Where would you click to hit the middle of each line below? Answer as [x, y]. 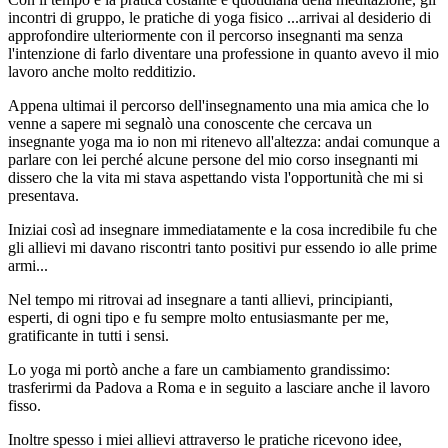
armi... [28, 265]
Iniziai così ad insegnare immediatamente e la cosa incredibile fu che [222, 229]
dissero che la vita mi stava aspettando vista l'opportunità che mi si [215, 177]
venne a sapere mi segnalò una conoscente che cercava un [190, 123]
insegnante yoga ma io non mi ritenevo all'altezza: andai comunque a [224, 141]
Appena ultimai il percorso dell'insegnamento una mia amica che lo [218, 105]
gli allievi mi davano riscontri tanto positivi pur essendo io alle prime [222, 247]
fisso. [24, 405]
